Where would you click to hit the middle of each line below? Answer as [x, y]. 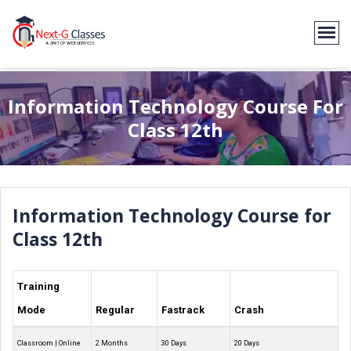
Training [38, 286]
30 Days [174, 343]
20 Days [247, 343]
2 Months [112, 343]
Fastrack [183, 310]
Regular [115, 310]
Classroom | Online [49, 343]
